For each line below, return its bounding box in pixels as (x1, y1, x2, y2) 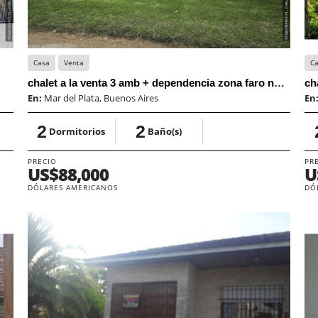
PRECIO (27, 155, 57, 166)
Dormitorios (49, 124, 106, 138)
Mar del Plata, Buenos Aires (43, 91, 158, 104)
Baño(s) (148, 124, 182, 138)
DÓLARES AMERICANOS (27, 182, 118, 192)
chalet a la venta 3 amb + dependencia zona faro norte (273, 76, 285, 89)
